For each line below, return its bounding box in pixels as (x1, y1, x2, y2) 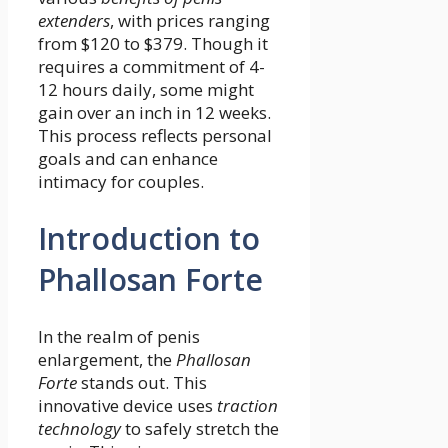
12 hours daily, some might (38, 77, 254, 101)
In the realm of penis (38, 324, 200, 348)
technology (38, 416, 121, 440)
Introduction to (38, 217, 260, 259)
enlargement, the (38, 347, 176, 371)
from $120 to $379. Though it (38, 31, 268, 55)
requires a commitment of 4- (38, 54, 265, 78)
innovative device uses (38, 393, 217, 417)
